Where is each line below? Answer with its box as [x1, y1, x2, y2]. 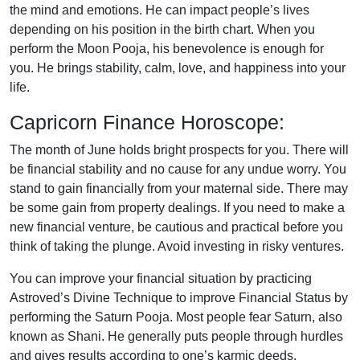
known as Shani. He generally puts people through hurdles [10, 329, 343, 343]
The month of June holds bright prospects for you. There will [10, 143, 349, 157]
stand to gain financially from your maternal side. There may [10, 182, 348, 195]
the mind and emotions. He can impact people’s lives [10, 3, 309, 17]
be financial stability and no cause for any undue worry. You [10, 162, 346, 176]
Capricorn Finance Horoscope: [10, 111, 284, 133]
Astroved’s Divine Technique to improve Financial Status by [10, 291, 348, 305]
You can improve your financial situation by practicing [10, 272, 312, 285]
